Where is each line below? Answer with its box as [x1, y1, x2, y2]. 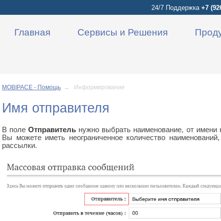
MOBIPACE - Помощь [2, 84, 61, 91]
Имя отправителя [2, 101, 110, 115]
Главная [14, 27, 50, 37]
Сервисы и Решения [77, 27, 168, 37]
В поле [2, 126, 29, 134]
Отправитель [28, 126, 76, 134]
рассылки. [2, 142, 37, 149]
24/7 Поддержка [151, 4, 201, 11]
